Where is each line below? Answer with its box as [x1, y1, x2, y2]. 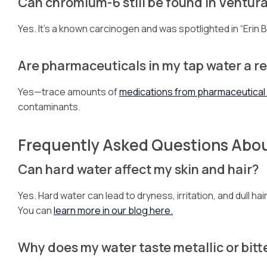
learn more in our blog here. [54, 204, 173, 217]
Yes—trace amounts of [18, 85, 119, 98]
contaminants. [18, 100, 80, 113]
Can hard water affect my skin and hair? [18, 160, 259, 178]
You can [18, 204, 54, 217]
